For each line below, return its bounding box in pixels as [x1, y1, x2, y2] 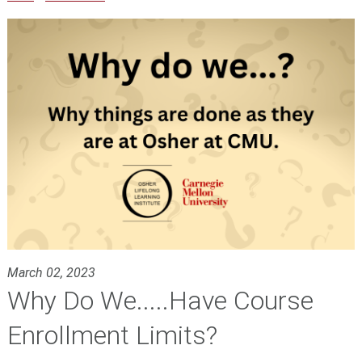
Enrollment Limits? [6, 320, 217, 351]
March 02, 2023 [6, 265, 95, 281]
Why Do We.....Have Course [6, 285, 314, 317]
